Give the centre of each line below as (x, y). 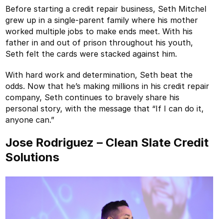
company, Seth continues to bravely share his (93, 97)
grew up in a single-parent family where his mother (102, 20)
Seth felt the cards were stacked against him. (91, 54)
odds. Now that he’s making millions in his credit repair (108, 86)
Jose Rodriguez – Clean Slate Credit (107, 142)
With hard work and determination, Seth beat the (99, 75)
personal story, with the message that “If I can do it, (105, 108)
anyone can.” (30, 120)
